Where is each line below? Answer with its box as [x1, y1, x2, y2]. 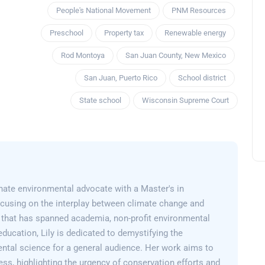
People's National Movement [56, 6, 151, 15]
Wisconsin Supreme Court [142, 96, 229, 105]
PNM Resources [172, 6, 226, 15]
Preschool [50, 28, 83, 38]
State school [79, 96, 121, 105]
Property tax [104, 28, 144, 38]
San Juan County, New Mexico [125, 51, 226, 60]
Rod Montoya [61, 51, 105, 60]
